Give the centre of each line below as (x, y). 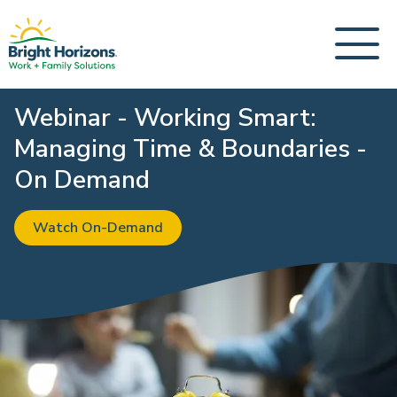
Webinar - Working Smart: (165, 118)
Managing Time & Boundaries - (191, 149)
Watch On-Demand (97, 228)
